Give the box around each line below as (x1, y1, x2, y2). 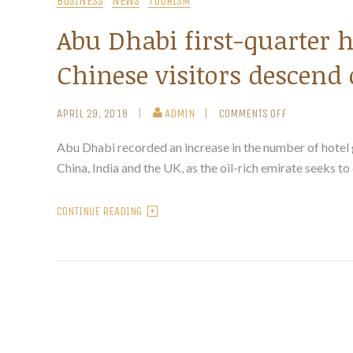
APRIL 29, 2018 (57, 106, 128, 121)
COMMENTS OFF (219, 106, 287, 121)
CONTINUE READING (57, 204, 142, 218)
